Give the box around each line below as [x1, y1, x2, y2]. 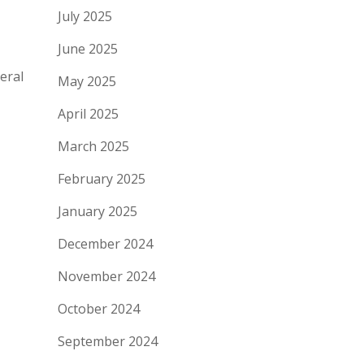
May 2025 [58, 72, 116, 90]
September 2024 [58, 332, 158, 350]
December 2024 [58, 235, 153, 253]
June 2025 [58, 40, 118, 58]
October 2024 [58, 300, 140, 318]
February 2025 [58, 170, 145, 188]
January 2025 [58, 202, 137, 220]
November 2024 [58, 267, 155, 285]
